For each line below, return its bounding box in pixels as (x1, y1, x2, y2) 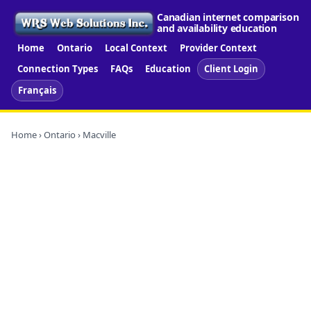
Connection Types (17, 62, 98, 75)
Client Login (204, 62, 258, 75)
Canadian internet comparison (157, 10, 299, 24)
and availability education (157, 22, 277, 35)
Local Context (105, 41, 167, 54)
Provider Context (180, 41, 257, 54)
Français (18, 83, 56, 96)
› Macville (76, 128, 116, 141)
